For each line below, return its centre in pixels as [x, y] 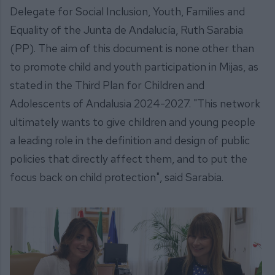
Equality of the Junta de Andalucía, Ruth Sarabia [126, 30]
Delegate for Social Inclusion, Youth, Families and [127, 12]
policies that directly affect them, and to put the [129, 159]
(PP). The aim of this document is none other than [132, 48]
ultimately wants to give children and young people [133, 122]
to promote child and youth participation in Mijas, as [134, 67]
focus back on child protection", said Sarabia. [117, 177]
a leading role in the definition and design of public [130, 141]
